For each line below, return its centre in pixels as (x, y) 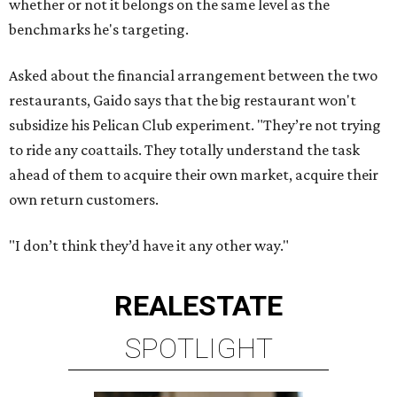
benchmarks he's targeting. (99, 30)
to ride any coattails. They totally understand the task (184, 150)
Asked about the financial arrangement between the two (193, 76)
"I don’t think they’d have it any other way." (149, 246)
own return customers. (84, 200)
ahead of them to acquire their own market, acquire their (194, 175)
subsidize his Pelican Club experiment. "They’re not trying (195, 125)
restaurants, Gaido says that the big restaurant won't (183, 101)
